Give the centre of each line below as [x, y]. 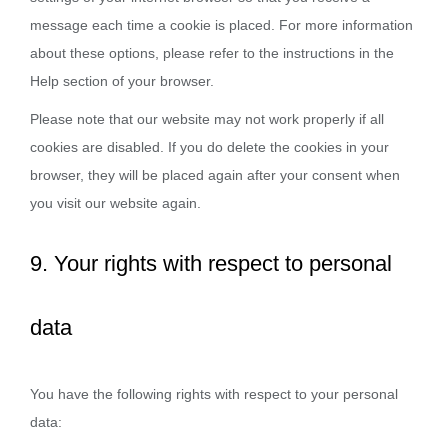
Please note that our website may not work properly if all [207, 119]
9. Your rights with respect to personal [211, 263]
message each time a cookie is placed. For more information [221, 25]
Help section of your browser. [122, 81]
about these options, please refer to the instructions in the [212, 53]
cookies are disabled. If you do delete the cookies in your [209, 147]
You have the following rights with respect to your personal [214, 394]
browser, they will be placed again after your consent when [215, 175]
